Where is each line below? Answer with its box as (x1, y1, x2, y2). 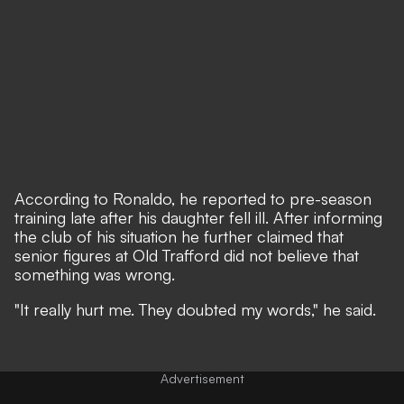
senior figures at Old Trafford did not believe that (14, 244, 359, 265)
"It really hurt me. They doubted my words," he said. (14, 298, 376, 319)
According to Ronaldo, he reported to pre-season (14, 188, 372, 208)
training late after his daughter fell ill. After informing (14, 207, 382, 227)
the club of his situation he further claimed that (14, 225, 344, 246)
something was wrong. (14, 263, 175, 284)
